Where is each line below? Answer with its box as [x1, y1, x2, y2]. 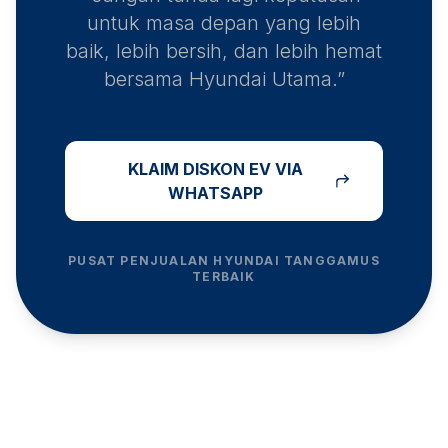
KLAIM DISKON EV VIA [127, 159, 303, 180]
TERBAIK [192, 269, 256, 285]
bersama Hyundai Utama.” [103, 67, 345, 92]
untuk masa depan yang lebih [87, 11, 361, 36]
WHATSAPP [167, 183, 263, 204]
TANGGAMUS [284, 253, 380, 269]
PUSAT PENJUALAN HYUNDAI [68, 253, 284, 269]
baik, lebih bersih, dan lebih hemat [66, 39, 382, 64]
